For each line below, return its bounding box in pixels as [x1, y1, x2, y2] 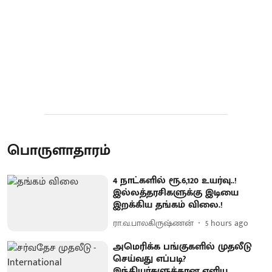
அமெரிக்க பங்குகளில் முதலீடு [113, 239, 253, 256]
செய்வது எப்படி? [113, 251, 186, 268]
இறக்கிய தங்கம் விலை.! [113, 196, 223, 213]
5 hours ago [205, 216, 249, 231]
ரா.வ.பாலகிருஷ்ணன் [113, 216, 194, 231]
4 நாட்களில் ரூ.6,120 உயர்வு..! [113, 172, 237, 189]
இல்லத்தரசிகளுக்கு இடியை [113, 184, 239, 201]
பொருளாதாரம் [7, 138, 110, 163]
